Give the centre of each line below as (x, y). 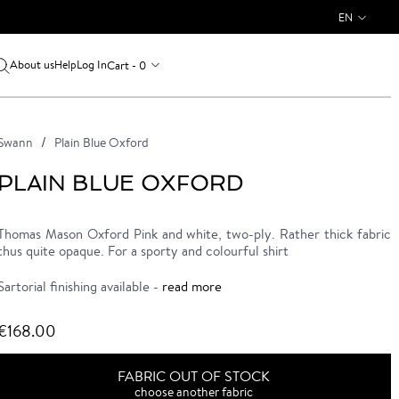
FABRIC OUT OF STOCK (194, 376)
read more (191, 286)
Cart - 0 (126, 65)
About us (32, 65)
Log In (91, 65)
